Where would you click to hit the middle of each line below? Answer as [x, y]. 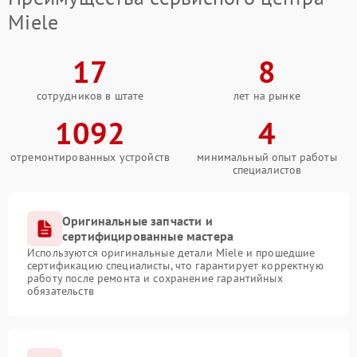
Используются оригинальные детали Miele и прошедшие [171, 253]
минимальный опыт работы [267, 157]
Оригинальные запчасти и [137, 221]
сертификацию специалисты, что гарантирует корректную [175, 265]
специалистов [267, 170]
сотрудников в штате [90, 96]
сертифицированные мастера [148, 236]
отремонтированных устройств [90, 157]
